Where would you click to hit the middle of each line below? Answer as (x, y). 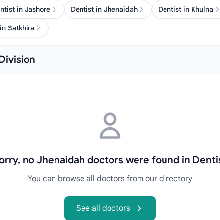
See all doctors (103, 208)
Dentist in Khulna (186, 9)
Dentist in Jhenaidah (104, 9)
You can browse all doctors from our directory (110, 179)
